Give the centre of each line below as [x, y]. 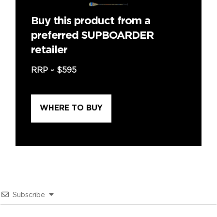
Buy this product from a [91, 21]
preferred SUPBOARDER [92, 36]
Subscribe [29, 195]
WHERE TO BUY [71, 108]
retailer [49, 50]
